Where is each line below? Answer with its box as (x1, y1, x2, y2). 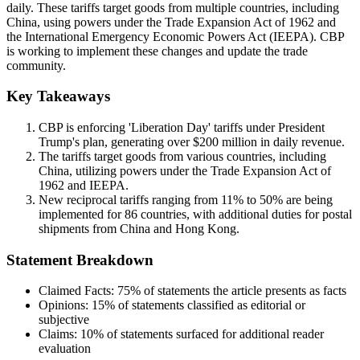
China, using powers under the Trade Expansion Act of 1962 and (6, 14, 336, 29)
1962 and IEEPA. (39, 178, 129, 193)
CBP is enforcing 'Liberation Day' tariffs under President (39, 121, 325, 135)
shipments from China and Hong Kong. (39, 222, 239, 236)
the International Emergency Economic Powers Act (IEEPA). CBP (6, 29, 344, 43)
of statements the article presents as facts (141, 284, 346, 298)
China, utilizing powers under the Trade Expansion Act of (39, 164, 331, 178)
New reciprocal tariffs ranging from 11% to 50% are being (39, 193, 333, 207)
